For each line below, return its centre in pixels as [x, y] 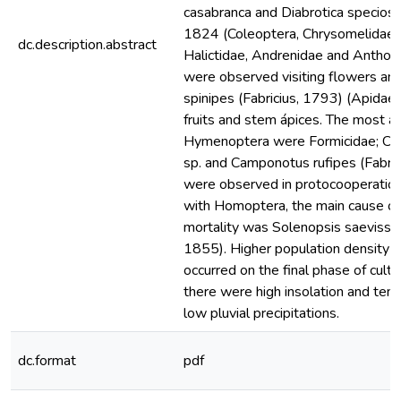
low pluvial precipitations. [261, 313]
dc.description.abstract [87, 45]
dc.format [47, 361]
